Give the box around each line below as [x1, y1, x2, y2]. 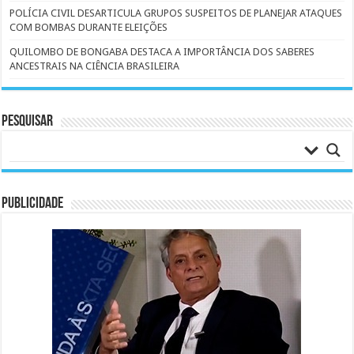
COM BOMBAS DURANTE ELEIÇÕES [9, 21, 168, 34]
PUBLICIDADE [2, 196, 64, 213]
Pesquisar [2, 114, 54, 130]
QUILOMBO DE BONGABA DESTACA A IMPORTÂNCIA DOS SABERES [9, 46, 315, 58]
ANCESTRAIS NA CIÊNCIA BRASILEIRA [9, 60, 180, 73]
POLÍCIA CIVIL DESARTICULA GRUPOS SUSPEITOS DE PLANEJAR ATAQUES [9, 7, 343, 20]
